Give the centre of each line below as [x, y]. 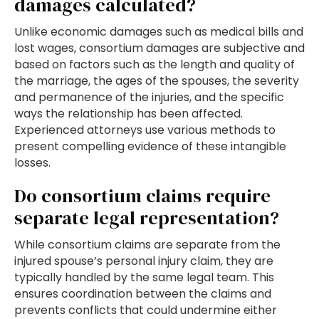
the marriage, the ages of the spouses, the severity [157, 81]
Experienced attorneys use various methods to [145, 130]
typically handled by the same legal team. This [144, 278]
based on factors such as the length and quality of [155, 65]
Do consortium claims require [142, 196]
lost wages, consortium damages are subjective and [159, 48]
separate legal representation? [147, 218]
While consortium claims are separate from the [147, 245]
